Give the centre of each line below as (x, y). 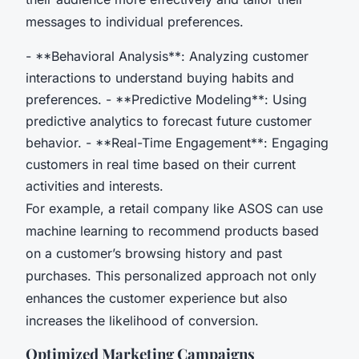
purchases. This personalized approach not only (171, 276)
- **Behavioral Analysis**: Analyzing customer (167, 56)
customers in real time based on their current (161, 165)
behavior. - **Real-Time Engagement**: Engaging (177, 143)
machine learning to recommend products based (172, 231)
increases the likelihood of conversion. (142, 321)
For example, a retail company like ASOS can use (174, 209)
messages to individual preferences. (135, 22)
